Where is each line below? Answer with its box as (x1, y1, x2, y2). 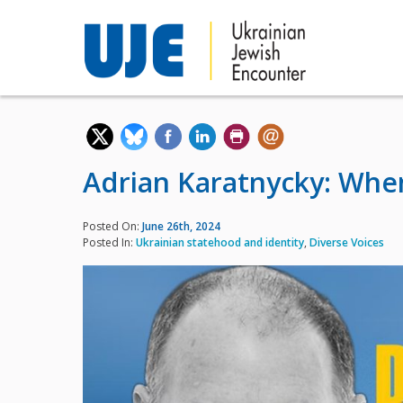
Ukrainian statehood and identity (136, 235, 304, 251)
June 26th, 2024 (142, 219, 220, 235)
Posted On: (83, 219, 142, 235)
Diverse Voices (309, 235, 384, 251)
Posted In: (83, 235, 136, 251)
